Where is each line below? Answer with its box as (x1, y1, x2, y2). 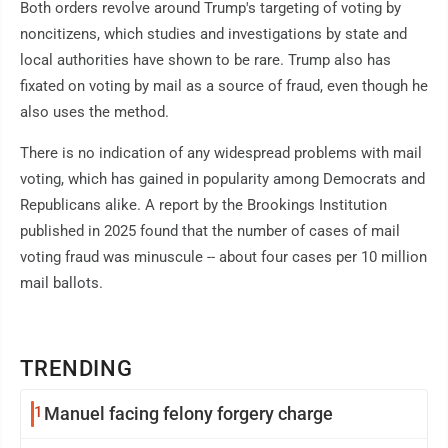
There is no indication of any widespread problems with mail (20, 144, 422, 163)
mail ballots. (20, 274, 103, 293)
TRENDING (20, 356, 134, 382)
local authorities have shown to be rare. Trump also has (20, 51, 391, 70)
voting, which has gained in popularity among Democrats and (20, 170, 425, 189)
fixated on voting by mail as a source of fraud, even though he (20, 77, 428, 96)
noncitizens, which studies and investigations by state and (20, 25, 407, 44)
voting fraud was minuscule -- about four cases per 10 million (20, 248, 427, 267)
